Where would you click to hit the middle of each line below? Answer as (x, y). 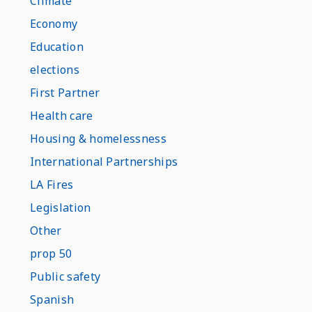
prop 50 (51, 253)
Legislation (61, 208)
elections (55, 70)
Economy (54, 24)
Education (57, 47)
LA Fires (52, 185)
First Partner (65, 93)
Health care (62, 116)
